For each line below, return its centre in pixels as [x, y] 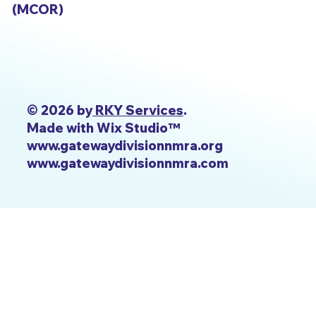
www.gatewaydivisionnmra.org [124, 145]
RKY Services [138, 110]
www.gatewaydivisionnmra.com [127, 163]
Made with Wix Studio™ [103, 128]
